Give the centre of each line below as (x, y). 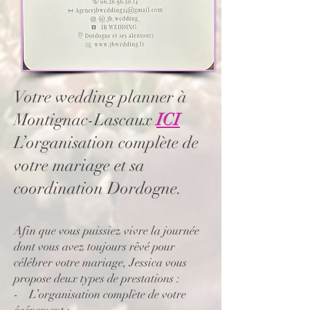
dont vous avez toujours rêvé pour (94, 247)
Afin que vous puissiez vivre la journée (107, 231)
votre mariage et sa (79, 165)
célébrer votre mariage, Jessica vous (100, 263)
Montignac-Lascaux (85, 120)
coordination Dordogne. (98, 188)
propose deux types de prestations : (97, 279)
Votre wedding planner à (100, 97)
